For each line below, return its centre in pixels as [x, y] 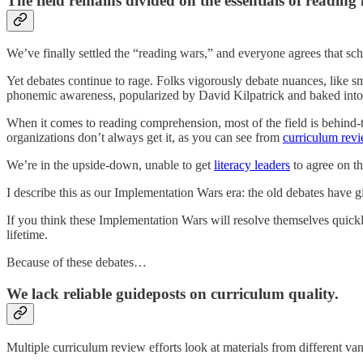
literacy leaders [252, 165]
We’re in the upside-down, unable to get [110, 165]
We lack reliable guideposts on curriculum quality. [173, 294]
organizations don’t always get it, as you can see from [145, 138]
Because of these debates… [77, 263]
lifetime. [27, 235]
